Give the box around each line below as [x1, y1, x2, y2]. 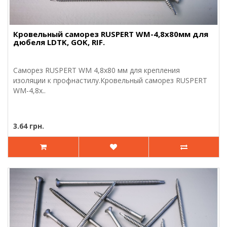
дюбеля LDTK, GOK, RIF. [13, 36, 105, 47]
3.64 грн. [13, 121, 44, 131]
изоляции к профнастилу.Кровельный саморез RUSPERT [13, 75, 207, 85]
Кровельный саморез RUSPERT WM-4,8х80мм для [13, 28, 208, 39]
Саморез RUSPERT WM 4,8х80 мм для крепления [13, 65, 180, 75]
